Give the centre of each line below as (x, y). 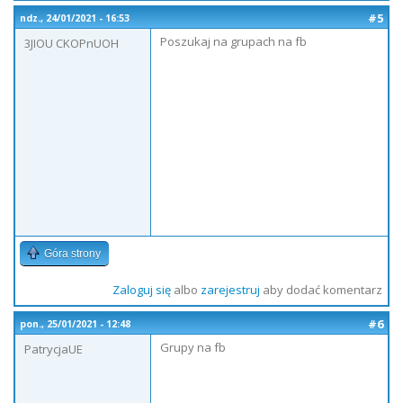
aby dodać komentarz (321, 290)
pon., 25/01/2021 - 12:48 (75, 324)
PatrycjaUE (54, 349)
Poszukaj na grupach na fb (233, 41)
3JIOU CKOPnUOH (72, 43)
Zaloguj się (141, 290)
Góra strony (72, 254)
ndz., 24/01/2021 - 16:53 (75, 18)
